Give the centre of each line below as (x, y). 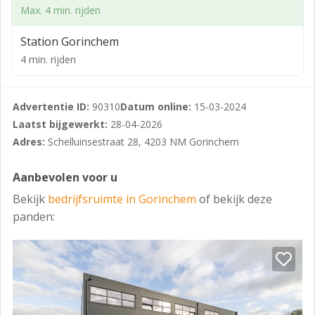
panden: (34, 217)
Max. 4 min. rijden (60, 10)
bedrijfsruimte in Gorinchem (123, 199)
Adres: (29, 142)
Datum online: (156, 107)
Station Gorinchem (70, 41)
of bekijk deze (236, 199)
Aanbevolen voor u (65, 177)
